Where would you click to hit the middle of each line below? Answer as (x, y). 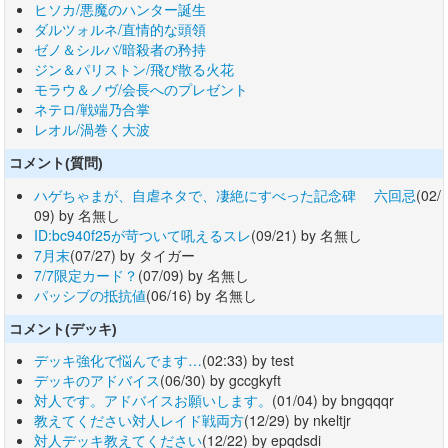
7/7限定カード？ (86, 274)
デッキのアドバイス (97, 379)
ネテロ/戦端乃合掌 (92, 109)
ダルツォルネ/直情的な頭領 (120, 29)
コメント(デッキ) (63, 328)
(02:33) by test (248, 359)
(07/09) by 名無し (193, 274)
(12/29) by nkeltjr (297, 419)
